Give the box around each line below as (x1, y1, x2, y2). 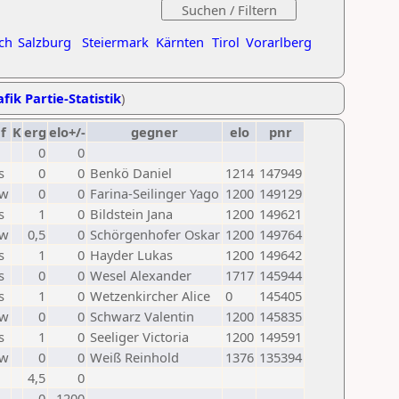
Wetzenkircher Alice (90, 287, 210, 305)
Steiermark (82, 33, 149, 51)
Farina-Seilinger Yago (90, 184, 219, 202)
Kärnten (156, 33, 204, 51)
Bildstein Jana (90, 205, 173, 223)
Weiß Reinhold (90, 348, 179, 366)
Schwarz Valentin (90, 307, 194, 325)
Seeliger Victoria (90, 328, 189, 346)
